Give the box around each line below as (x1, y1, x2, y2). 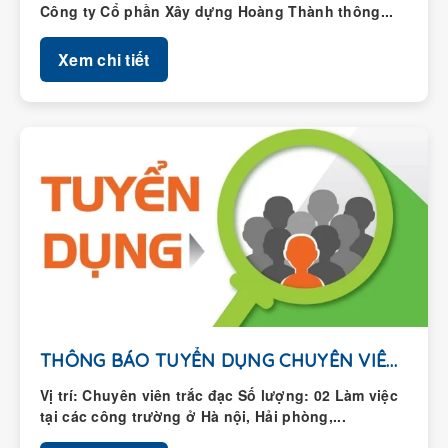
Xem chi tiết (58, 48, 150, 72)
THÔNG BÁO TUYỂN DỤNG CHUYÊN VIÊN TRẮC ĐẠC (386, 349, 398, 373)
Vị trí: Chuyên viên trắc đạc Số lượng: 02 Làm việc (40, 385, 398, 406)
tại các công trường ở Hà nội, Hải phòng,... (40, 406, 346, 427)
